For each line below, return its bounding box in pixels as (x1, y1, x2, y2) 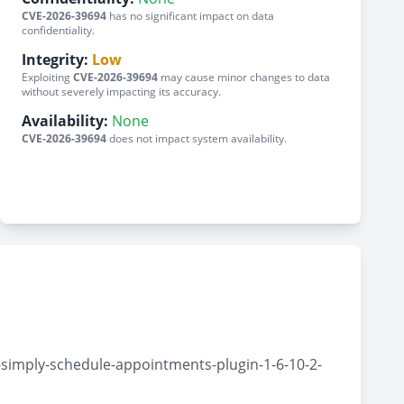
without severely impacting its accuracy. (22, 84, 221, 99)
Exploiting (22, 69, 73, 85)
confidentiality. (22, 23, 95, 38)
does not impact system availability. (106, 131, 287, 146)
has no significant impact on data (106, 8, 274, 23)
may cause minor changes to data (158, 69, 330, 85)
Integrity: (22, 50, 88, 69)
